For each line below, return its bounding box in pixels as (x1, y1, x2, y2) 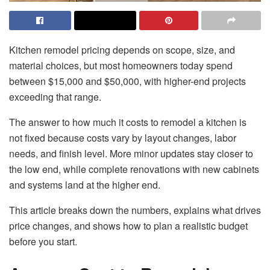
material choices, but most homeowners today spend (9, 58, 233, 72)
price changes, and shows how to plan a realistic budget (9, 218, 248, 233)
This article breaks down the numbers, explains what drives (9, 202, 261, 217)
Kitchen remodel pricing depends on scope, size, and (9, 42, 235, 57)
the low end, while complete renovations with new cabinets (9, 162, 259, 176)
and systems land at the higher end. (9, 177, 160, 192)
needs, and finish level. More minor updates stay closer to (9, 146, 253, 160)
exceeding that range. (9, 89, 101, 104)
